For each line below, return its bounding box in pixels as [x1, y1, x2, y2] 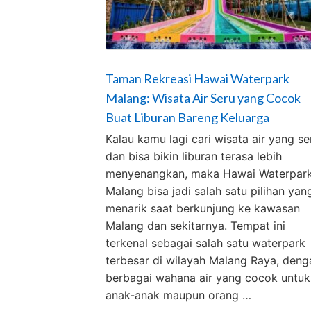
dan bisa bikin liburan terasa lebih [106, 149, 282, 163]
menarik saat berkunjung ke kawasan [106, 201, 300, 215]
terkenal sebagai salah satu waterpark [106, 235, 305, 250]
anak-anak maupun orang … [106, 287, 251, 302]
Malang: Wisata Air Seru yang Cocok [106, 90, 301, 106]
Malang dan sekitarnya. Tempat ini [106, 218, 285, 233]
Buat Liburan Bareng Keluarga [106, 109, 269, 125]
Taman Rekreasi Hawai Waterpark [106, 70, 289, 86]
